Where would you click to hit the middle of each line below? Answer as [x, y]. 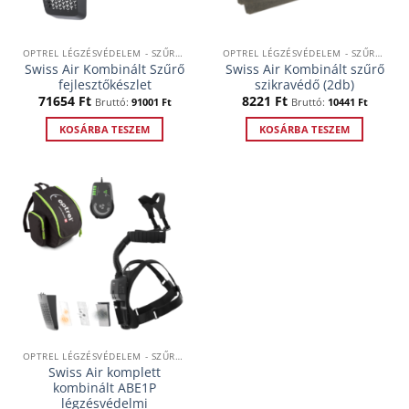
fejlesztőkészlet [105, 84]
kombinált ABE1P [105, 387]
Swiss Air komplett [105, 372]
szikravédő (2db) [304, 84]
